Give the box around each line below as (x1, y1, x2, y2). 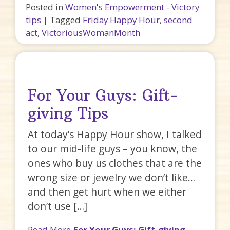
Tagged (50, 13, 83, 26)
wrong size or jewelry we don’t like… (28, 170, 196, 185)
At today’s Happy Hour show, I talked (28, 127, 202, 142)
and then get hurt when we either (28, 185, 187, 199)
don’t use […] (28, 199, 88, 214)
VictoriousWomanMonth (42, 26, 140, 39)
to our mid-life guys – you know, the (28, 142, 198, 156)
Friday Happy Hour (83, 13, 160, 26)
